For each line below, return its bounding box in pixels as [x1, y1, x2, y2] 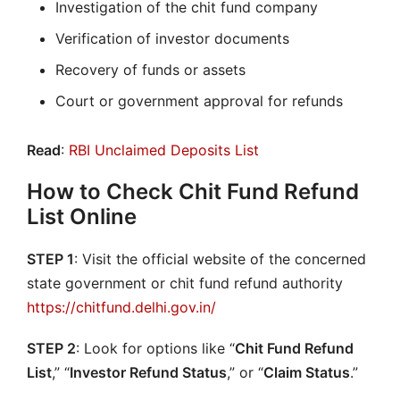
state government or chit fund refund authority [27, 274, 343, 293]
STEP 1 [27, 250, 74, 269]
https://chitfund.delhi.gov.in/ [27, 298, 216, 317]
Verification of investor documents [55, 29, 289, 47]
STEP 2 [27, 339, 76, 358]
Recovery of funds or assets [55, 60, 246, 79]
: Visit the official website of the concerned [74, 250, 366, 269]
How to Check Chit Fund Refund [27, 179, 359, 205]
